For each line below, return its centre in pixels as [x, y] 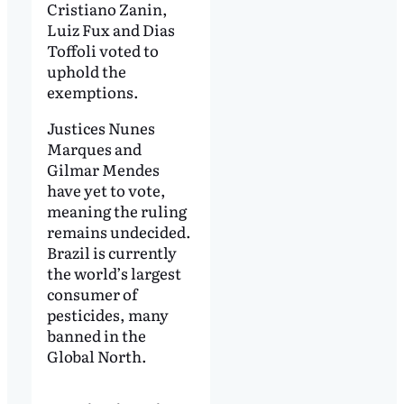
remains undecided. [119, 232]
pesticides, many [107, 315]
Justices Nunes [101, 128]
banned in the [96, 335]
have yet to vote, [106, 190]
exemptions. [92, 92]
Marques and [94, 149]
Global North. [96, 356]
